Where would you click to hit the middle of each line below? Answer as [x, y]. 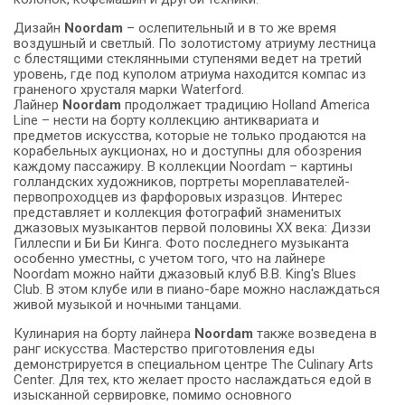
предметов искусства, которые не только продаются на [190, 136]
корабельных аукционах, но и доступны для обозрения [188, 151]
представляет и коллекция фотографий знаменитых [177, 213]
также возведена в [315, 334]
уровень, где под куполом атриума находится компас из [190, 75]
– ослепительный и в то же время [230, 28]
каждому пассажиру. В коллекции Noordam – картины [183, 167]
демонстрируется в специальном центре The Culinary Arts [193, 365]
